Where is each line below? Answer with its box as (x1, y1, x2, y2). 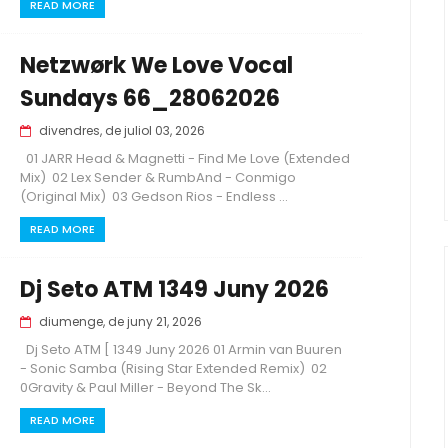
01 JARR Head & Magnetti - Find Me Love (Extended (20, 149, 350, 168)
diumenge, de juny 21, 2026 (39, 313, 202, 330)
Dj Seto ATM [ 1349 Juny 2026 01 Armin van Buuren (20, 340, 342, 359)
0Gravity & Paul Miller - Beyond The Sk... (20, 378, 271, 397)
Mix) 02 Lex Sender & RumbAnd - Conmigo (20, 168, 296, 187)
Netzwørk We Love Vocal (20, 50, 293, 81)
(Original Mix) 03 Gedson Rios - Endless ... (20, 187, 288, 206)
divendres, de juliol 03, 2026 (39, 122, 205, 139)
